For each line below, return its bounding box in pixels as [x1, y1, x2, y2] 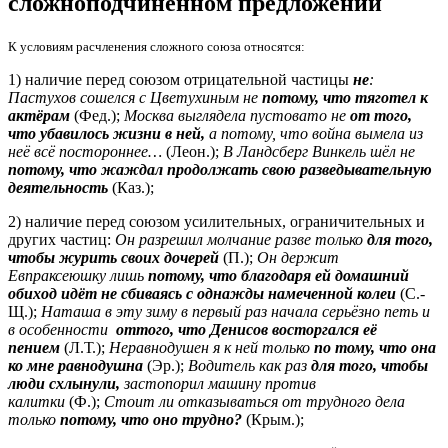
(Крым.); [242, 410, 304, 428]
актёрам [8, 106, 70, 124]
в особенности [8, 320, 116, 338]
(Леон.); [162, 142, 223, 160]
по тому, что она [314, 338, 436, 356]
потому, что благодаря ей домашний [148, 266, 409, 284]
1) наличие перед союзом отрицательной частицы [8, 70, 353, 88]
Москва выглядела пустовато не [124, 106, 350, 124]
